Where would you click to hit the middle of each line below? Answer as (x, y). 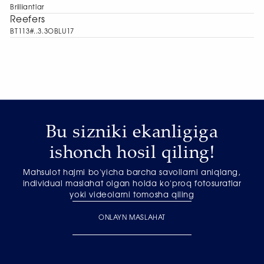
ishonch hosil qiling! (132, 151)
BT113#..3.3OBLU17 (42, 32)
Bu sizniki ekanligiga (132, 130)
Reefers (28, 20)
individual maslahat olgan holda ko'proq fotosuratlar (132, 184)
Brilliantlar (27, 8)
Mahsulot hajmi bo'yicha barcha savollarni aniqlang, (132, 173)
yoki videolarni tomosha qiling (132, 195)
